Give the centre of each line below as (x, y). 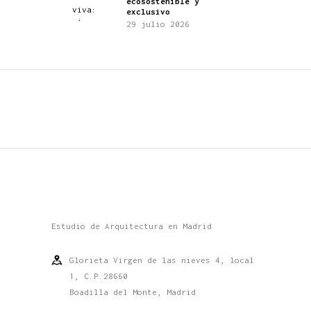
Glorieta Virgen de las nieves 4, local (162, 260)
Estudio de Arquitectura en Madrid (132, 226)
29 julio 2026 (158, 24)
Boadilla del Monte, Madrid (133, 292)
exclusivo (148, 11)
